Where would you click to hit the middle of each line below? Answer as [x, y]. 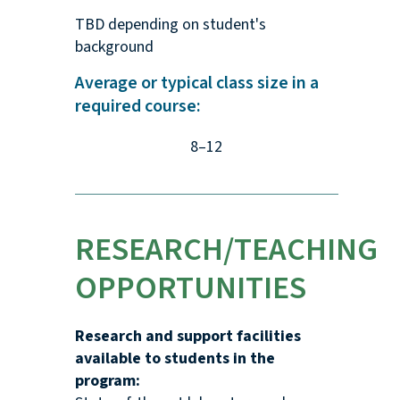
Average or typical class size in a [196, 83]
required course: [137, 107]
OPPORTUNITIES [190, 288]
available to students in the [175, 359]
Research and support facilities [187, 337]
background [114, 47]
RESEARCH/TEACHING [226, 250]
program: [107, 381]
